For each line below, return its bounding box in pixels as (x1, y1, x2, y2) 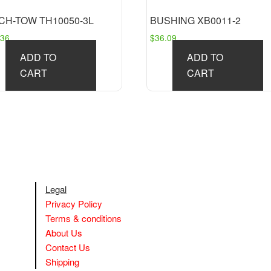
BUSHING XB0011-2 (150, 13, 241, 27)
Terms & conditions (45, 211, 122, 224)
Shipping (45, 255, 79, 268)
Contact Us (45, 240, 90, 253)
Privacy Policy (45, 197, 102, 210)
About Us (45, 226, 82, 239)
